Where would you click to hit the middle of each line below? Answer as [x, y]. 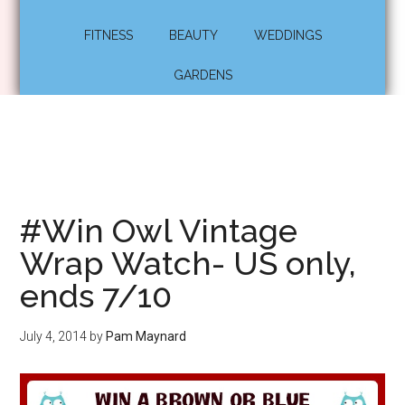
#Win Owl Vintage [159, 231]
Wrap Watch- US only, [188, 263]
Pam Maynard [146, 336]
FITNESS [108, 35]
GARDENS [202, 75]
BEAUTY [193, 35]
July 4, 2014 [54, 336]
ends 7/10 [96, 296]
